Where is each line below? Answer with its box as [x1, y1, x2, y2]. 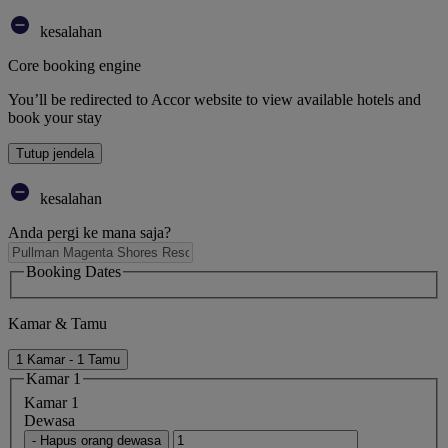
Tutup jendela [16, 146, 94, 162]
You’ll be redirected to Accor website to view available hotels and [8, 91, 421, 109]
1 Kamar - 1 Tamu [16, 351, 120, 367]
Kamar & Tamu [8, 314, 107, 332]
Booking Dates [26, 263, 121, 281]
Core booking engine [8, 57, 141, 75]
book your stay [8, 109, 102, 127]
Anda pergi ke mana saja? [8, 224, 171, 242]
